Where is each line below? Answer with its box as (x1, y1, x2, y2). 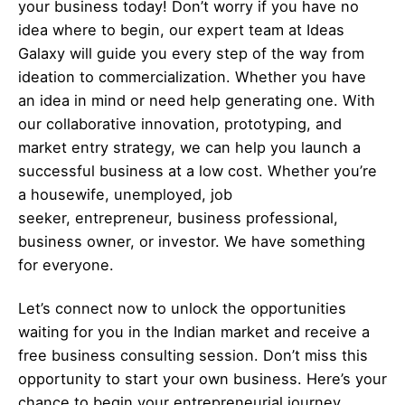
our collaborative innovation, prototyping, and (18, 115, 342, 134)
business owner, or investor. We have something (18, 232, 365, 251)
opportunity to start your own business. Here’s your (18, 370, 387, 389)
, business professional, (168, 209, 338, 228)
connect (55, 299, 118, 318)
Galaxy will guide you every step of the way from (18, 44, 364, 63)
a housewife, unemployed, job (18, 185, 232, 204)
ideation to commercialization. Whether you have (18, 68, 366, 87)
